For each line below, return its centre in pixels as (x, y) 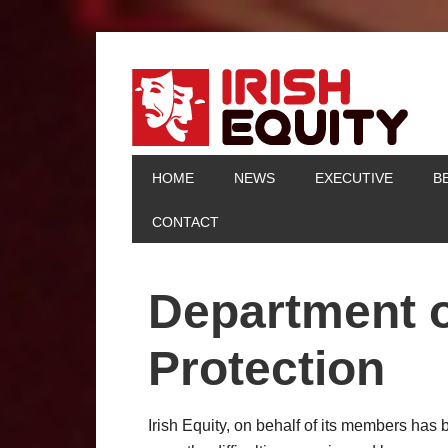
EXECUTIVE (354, 178)
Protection (266, 368)
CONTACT (185, 222)
